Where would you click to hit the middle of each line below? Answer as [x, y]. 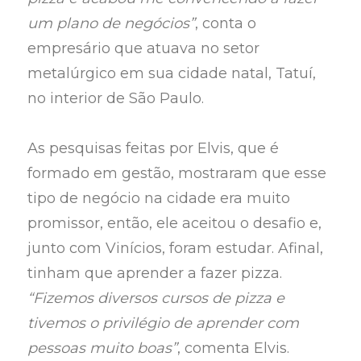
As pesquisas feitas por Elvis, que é [154, 149]
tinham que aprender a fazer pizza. [155, 274]
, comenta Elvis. [234, 349]
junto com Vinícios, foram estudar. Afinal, [176, 249]
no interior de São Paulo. [116, 98]
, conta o [226, 23]
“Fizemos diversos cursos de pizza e [156, 299]
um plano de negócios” [112, 23]
